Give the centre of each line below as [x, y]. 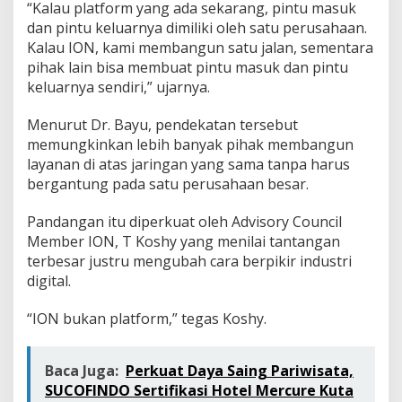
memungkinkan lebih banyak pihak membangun [190, 144]
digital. [49, 280]
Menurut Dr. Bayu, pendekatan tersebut [162, 124]
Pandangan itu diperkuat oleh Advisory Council [184, 221]
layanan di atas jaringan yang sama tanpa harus [188, 164]
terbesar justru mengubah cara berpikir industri [189, 261]
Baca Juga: [82, 370]
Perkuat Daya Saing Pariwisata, [240, 370]
